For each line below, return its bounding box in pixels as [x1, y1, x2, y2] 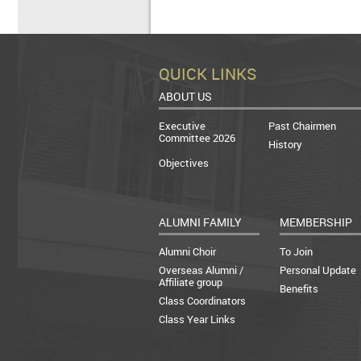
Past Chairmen [268, 118, 336, 133]
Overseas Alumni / [159, 263, 243, 277]
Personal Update [280, 263, 356, 277]
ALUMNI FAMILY [159, 214, 242, 230]
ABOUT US [159, 89, 212, 104]
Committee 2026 [159, 131, 235, 145]
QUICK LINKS [159, 63, 256, 85]
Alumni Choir [159, 244, 216, 259]
